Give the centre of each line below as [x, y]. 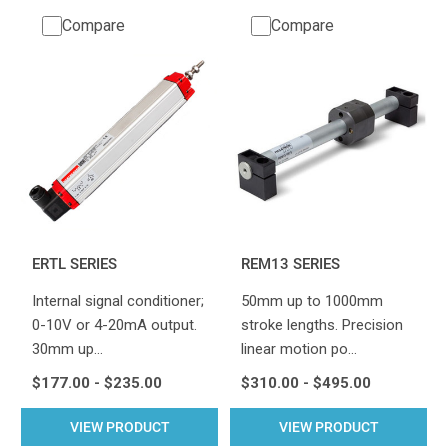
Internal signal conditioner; [117, 300]
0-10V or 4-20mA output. [114, 324]
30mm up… [67, 348]
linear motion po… [298, 348]
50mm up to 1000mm [311, 300]
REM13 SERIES [290, 263]
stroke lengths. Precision [321, 324]
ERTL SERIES [74, 263]
